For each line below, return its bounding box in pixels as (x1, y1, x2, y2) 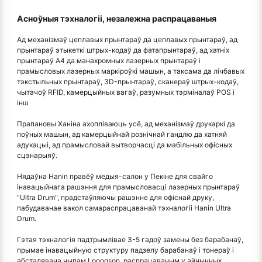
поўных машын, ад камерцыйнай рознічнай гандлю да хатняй (17, 130, 227, 139)
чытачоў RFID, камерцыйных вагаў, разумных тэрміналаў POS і (17, 88, 235, 97)
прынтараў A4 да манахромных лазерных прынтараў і (17, 56, 201, 65)
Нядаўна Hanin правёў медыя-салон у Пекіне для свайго (17, 172, 213, 181)
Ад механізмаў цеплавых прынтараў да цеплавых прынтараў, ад (17, 35, 237, 44)
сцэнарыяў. (17, 151, 57, 160)
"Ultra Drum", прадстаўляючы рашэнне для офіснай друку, (17, 193, 214, 202)
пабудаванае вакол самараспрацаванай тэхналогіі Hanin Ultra (17, 204, 231, 213)
